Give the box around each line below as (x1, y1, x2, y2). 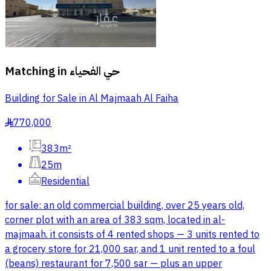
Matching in (5, 62, 67, 80)
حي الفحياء (70, 62, 120, 80)
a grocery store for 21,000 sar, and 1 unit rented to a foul (5, 241, 255, 256)
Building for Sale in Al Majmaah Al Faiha (5, 91, 178, 106)
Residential (41, 174, 90, 189)
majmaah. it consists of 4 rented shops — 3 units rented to (5, 227, 260, 242)
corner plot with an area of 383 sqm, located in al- (5, 212, 225, 227)
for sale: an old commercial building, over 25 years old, (5, 198, 244, 213)
